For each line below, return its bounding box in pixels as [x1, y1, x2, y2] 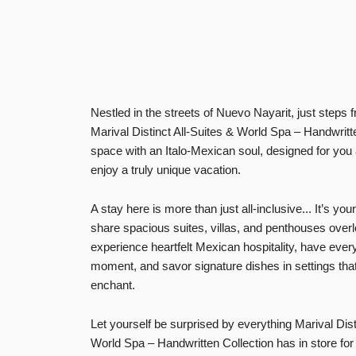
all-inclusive [242, 201, 302, 215]
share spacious [91, 220, 173, 234]
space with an [91, 143, 165, 157]
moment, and [91, 258, 162, 273]
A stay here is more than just [91, 201, 242, 215]
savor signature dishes [162, 258, 280, 273]
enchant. [91, 277, 135, 292]
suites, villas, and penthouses [173, 220, 326, 234]
